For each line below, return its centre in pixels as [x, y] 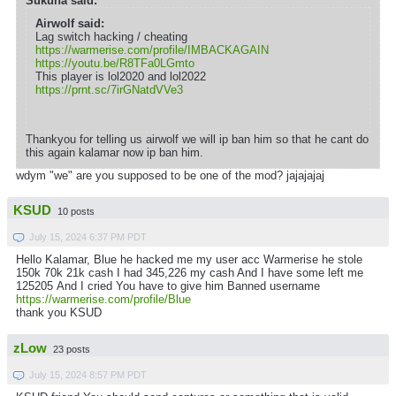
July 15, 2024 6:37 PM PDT [88, 237]
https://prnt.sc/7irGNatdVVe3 [109, 89]
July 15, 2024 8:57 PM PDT [88, 374]
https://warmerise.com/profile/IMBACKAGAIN [152, 49]
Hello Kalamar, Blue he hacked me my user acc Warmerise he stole [189, 260]
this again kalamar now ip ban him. [114, 152]
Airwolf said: [70, 23]
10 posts [76, 212]
